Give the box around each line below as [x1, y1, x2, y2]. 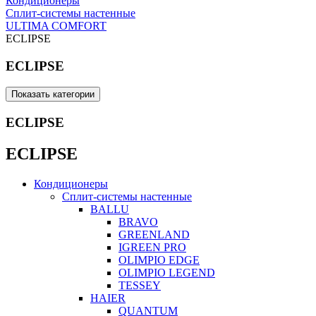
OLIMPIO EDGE [119, 253, 200, 266]
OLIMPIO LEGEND [119, 266, 215, 279]
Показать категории [11, 89, 95, 100]
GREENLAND [119, 228, 190, 241]
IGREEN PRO [119, 241, 186, 253]
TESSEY [119, 279, 161, 291]
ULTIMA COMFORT [6, 20, 107, 32]
